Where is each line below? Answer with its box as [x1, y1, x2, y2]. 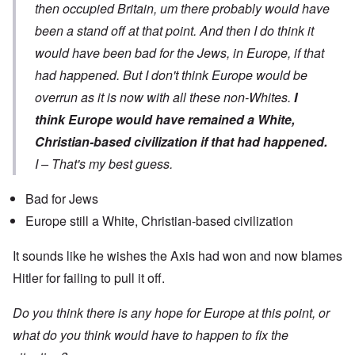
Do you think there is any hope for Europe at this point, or [13, 303, 330, 323]
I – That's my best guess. [35, 155, 173, 174]
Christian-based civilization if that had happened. [35, 132, 327, 151]
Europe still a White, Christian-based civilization [25, 212, 293, 231]
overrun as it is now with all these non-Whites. [35, 88, 294, 107]
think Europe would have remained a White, [35, 110, 295, 129]
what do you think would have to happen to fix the [13, 326, 288, 345]
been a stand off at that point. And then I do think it [35, 21, 314, 40]
